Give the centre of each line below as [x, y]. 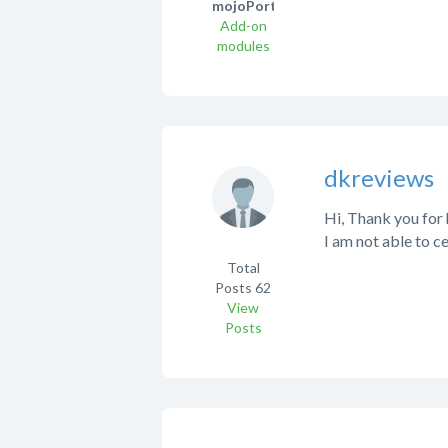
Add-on [243, 26]
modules [243, 46]
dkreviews [379, 178]
